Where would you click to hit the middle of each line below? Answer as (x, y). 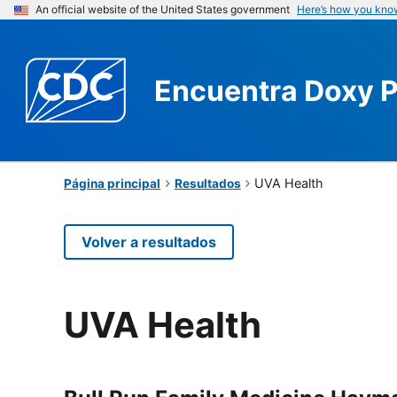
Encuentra (229, 90)
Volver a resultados (149, 241)
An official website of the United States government (163, 9)
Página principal (112, 183)
